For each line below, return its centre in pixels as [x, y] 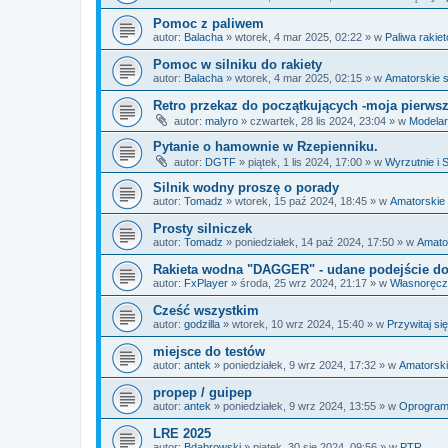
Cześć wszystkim [206, 310]
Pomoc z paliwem [208, 23]
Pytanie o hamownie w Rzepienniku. [265, 146]
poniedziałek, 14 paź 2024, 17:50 [314, 242]
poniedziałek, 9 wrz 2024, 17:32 [299, 365]
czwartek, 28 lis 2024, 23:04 [318, 121]
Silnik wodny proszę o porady [246, 187]
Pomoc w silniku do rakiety [237, 64]
